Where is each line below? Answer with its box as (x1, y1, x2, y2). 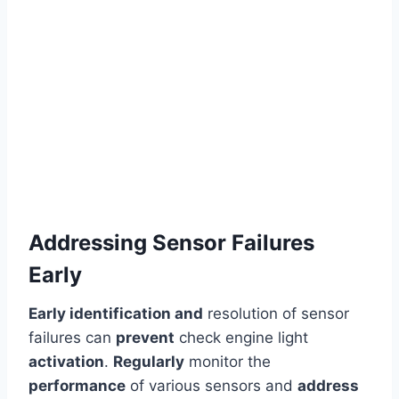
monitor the (184, 353, 271, 371)
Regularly (113, 353, 184, 371)
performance (28, 377, 126, 395)
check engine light (175, 329, 308, 347)
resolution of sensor (203, 305, 349, 323)
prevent (116, 329, 175, 347)
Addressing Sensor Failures (28, 230, 314, 256)
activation (28, 353, 104, 371)
